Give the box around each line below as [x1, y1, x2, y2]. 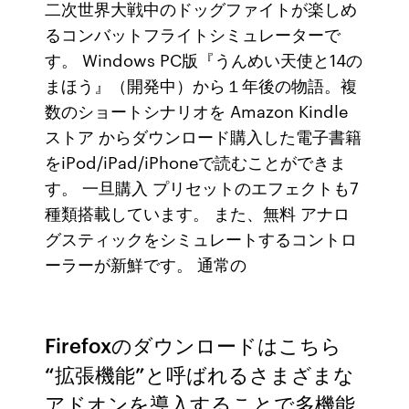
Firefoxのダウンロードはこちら [45, 330, 342, 359]
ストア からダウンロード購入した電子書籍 [45, 124, 362, 148]
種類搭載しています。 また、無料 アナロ [45, 201, 351, 225]
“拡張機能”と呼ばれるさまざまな [45, 360, 355, 388]
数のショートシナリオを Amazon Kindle [45, 99, 349, 122]
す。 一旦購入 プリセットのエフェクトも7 [45, 175, 360, 199]
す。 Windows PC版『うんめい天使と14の [45, 47, 363, 71]
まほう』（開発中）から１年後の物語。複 [45, 73, 358, 97]
